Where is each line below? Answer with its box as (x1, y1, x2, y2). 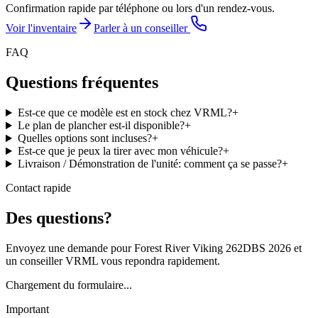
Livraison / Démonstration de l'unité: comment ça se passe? (17, 158, 282, 170)
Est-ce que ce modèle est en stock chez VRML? (17, 106, 232, 119)
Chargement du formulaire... (6, 278, 132, 291)
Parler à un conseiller (94, 22, 190, 35)
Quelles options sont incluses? (17, 132, 152, 145)
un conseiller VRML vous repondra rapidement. (6, 254, 220, 267)
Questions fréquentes (6, 73, 158, 92)
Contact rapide (6, 182, 71, 194)
